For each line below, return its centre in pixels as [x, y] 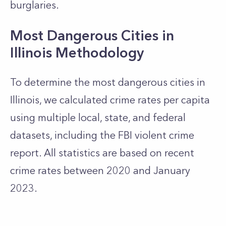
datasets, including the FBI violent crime [102, 135]
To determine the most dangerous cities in [108, 82]
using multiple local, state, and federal [98, 118]
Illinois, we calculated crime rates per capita [110, 100]
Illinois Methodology [77, 52]
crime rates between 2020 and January [100, 171]
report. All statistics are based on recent [102, 153]
